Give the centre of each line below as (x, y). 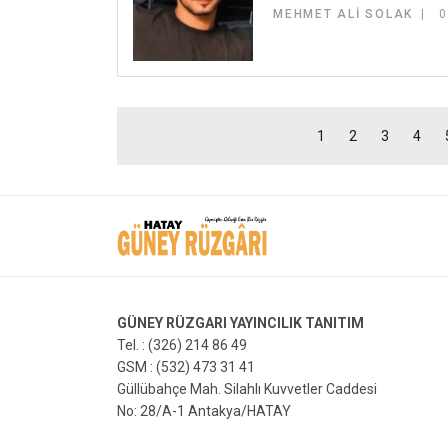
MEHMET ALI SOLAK (343, 13)
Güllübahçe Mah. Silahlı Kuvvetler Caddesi (247, 388)
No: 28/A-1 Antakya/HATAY (204, 410)
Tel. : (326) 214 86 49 (182, 344)
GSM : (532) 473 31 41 (186, 366)
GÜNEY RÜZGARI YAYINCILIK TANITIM (240, 322)
